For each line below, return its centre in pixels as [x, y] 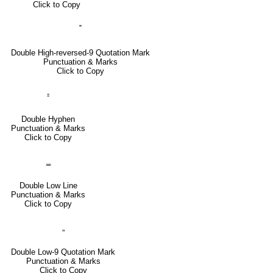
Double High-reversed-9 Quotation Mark [80, 52]
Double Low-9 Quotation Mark [63, 252]
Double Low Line [48, 185]
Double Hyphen [48, 119]
